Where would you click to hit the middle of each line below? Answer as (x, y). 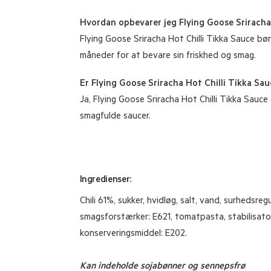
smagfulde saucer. (115, 117)
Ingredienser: (106, 180)
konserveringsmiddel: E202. (133, 234)
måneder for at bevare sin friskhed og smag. (168, 56)
